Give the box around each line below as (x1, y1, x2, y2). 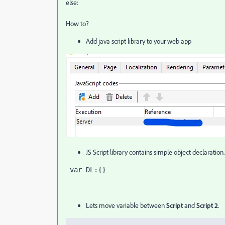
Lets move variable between (86, 201, 166, 210)
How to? (66, 19, 89, 28)
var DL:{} (70, 166, 106, 174)
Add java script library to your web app (86, 37, 191, 46)
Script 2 (196, 201, 218, 209)
